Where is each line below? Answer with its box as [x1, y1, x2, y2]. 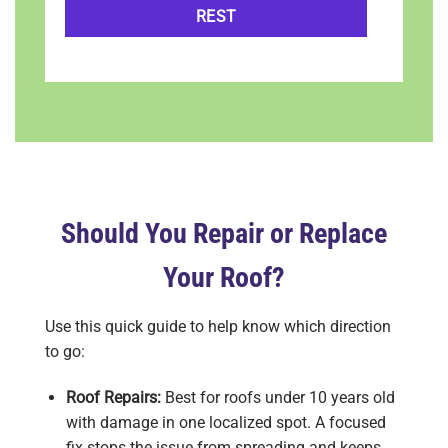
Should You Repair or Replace [61, 217, 387, 251]
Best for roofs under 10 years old [164, 387, 395, 407]
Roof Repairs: [65, 387, 165, 407]
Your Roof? [163, 261, 285, 295]
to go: [45, 342, 85, 362]
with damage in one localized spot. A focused [65, 412, 386, 432]
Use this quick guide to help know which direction [45, 317, 391, 337]
